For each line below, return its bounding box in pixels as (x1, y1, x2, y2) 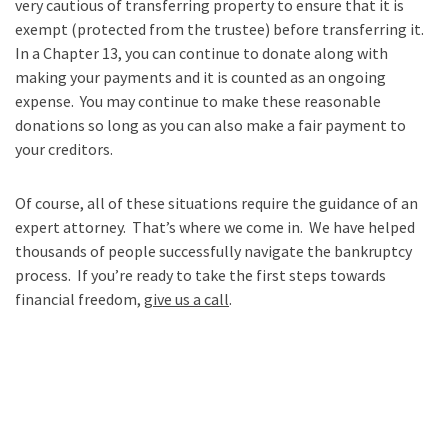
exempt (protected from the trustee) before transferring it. (15, 18, 427, 39)
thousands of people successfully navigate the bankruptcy (15, 240, 412, 261)
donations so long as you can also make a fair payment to (15, 114, 406, 135)
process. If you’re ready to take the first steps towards (15, 264, 386, 285)
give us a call (144, 288, 229, 309)
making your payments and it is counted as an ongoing (15, 66, 386, 87)
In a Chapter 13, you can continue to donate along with (15, 42, 388, 63)
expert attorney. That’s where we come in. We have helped (15, 216, 415, 237)
